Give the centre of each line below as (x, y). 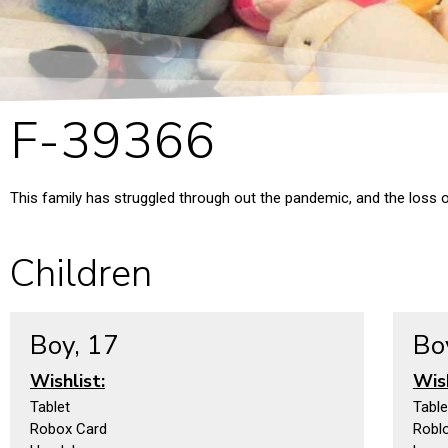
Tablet (50, 407)
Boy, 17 (74, 346)
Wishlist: (67, 381)
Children (81, 274)
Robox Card (68, 429)
